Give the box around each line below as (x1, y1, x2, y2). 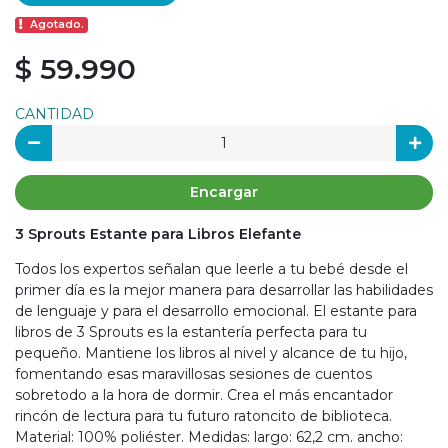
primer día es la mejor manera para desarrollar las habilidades (15, 281, 433, 300)
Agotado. (30, 18, 85, 32)
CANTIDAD (15, 105, 94, 124)
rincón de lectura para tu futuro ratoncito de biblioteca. (15, 407, 392, 426)
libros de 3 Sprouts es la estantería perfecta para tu (15, 323, 367, 342)
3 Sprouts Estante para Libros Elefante (15, 225, 301, 244)
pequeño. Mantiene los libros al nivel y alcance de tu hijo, (15, 344, 407, 363)
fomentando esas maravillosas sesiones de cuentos (15, 365, 372, 384)
